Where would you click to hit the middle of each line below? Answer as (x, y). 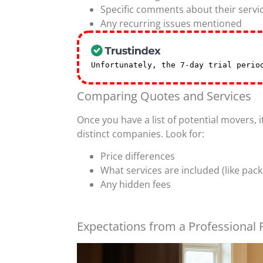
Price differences (137, 156)
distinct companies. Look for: (140, 134)
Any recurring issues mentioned (171, 23)
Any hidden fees (135, 185)
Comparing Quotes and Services (164, 96)
